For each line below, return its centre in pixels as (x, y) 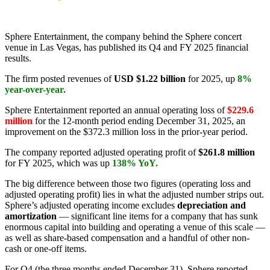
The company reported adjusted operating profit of (102, 152)
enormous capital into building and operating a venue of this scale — (135, 227)
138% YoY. (135, 163)
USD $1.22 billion (149, 78)
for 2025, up (212, 78)
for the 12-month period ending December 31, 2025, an (140, 121)
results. (18, 58)
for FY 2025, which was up (58, 163)
